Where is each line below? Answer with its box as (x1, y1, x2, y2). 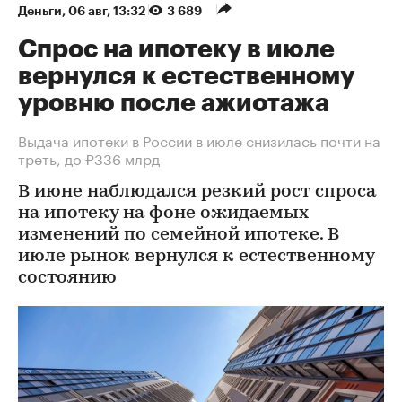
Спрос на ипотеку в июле (18, 36, 335, 62)
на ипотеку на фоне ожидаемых (18, 204, 309, 223)
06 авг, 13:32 (68, 4, 148, 17)
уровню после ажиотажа (18, 90, 329, 116)
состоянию (18, 268, 117, 287)
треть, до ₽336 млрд (18, 145, 160, 169)
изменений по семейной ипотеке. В (18, 225, 339, 244)
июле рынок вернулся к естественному (18, 247, 374, 266)
